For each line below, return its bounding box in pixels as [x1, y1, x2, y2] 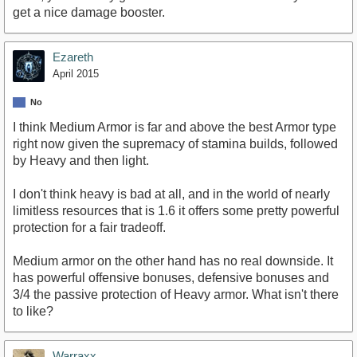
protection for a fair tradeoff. [13, 221, 166, 235]
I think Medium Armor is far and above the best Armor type [13, 120, 336, 135]
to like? [13, 304, 53, 319]
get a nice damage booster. [13, 6, 165, 20]
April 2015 [53, 68, 99, 80]
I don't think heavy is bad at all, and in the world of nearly [13, 187, 330, 202]
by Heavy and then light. [13, 154, 149, 168]
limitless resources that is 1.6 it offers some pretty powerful [13, 204, 339, 218]
